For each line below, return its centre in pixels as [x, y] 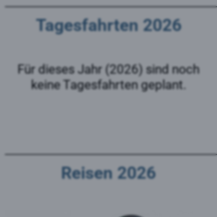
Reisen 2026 [108, 173]
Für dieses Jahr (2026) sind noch [108, 69]
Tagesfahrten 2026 [108, 25]
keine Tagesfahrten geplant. [108, 85]
